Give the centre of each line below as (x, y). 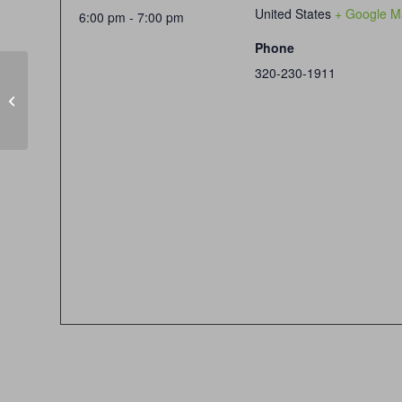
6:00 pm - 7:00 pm (131, 17)
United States (293, 13)
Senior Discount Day (85, 100)
